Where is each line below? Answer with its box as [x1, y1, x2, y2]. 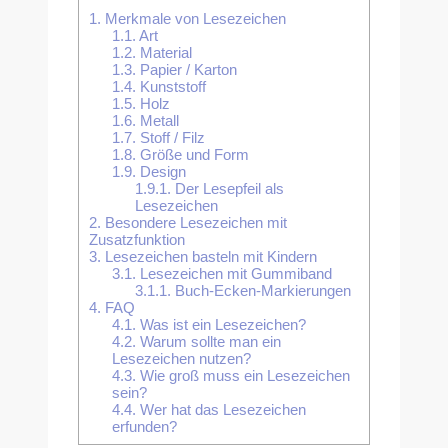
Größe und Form [135, 145, 249, 163]
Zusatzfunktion [89, 230, 185, 248]
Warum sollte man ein [135, 332, 281, 350]
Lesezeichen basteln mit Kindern [101, 247, 317, 265]
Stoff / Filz [135, 128, 205, 146]
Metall [135, 111, 179, 129]
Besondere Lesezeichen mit [101, 213, 287, 231]
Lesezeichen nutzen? [111, 349, 251, 367]
